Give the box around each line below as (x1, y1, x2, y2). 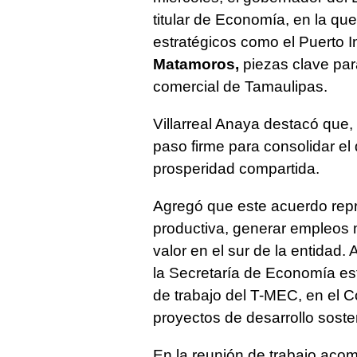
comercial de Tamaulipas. (153, 77, 328, 95)
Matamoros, (153, 55, 239, 73)
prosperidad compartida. (153, 159, 320, 177)
